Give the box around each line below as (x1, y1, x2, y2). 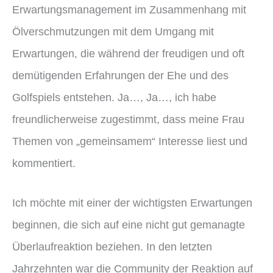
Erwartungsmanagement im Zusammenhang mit (12, 2, 246, 16)
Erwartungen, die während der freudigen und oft (12, 46, 244, 60)
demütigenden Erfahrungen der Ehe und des (12, 68, 229, 82)
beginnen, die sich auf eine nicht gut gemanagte (12, 218, 245, 231)
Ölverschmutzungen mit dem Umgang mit (12, 24, 214, 38)
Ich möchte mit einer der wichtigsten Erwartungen (12, 196, 252, 209)
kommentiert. (12, 156, 76, 169)
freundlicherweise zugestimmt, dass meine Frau (12, 112, 244, 126)
